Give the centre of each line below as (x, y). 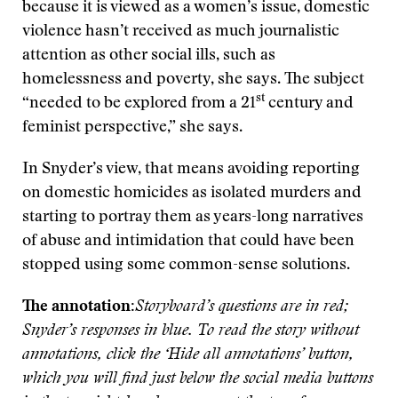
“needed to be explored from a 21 (139, 104)
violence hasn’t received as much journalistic (181, 32)
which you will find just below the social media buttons (198, 379)
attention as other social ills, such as (149, 56)
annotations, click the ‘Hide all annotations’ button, (188, 355)
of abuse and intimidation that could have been (188, 242)
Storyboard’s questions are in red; (242, 307)
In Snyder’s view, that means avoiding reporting (191, 170)
